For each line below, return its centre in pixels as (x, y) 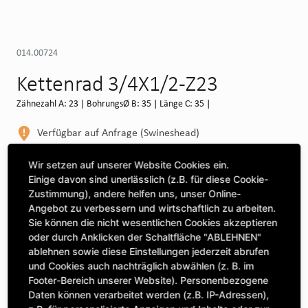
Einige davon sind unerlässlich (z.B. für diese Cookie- (148, 179)
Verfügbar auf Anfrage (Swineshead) (118, 132)
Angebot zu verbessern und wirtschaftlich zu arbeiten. (152, 208)
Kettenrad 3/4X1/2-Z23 (117, 83)
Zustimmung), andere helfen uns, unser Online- (135, 193)
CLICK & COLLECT (69, 260)
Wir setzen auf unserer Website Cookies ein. (129, 164)
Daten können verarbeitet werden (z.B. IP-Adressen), (149, 294)
